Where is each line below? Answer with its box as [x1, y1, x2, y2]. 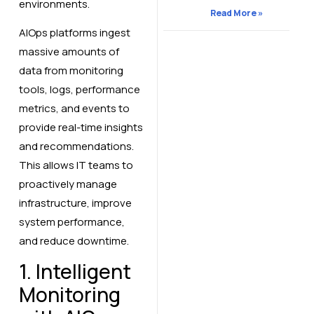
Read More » [210, 7, 263, 20]
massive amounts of [18, 43, 119, 59]
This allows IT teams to [18, 157, 133, 172]
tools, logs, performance [18, 81, 140, 97]
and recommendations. [18, 138, 134, 153]
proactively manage [18, 176, 117, 191]
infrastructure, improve [18, 195, 132, 210]
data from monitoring [18, 62, 123, 78]
